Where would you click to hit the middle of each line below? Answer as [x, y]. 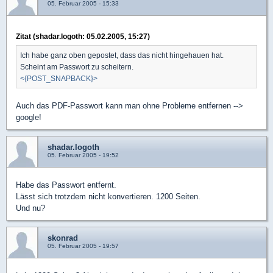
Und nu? [30, 208]
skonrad [63, 238]
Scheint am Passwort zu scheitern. [77, 67]
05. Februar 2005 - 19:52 [83, 155]
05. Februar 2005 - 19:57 [83, 246]
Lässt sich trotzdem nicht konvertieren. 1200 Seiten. [108, 197]
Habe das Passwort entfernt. [66, 185]
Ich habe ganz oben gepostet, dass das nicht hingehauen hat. [122, 55]
